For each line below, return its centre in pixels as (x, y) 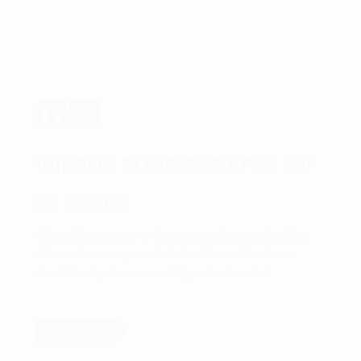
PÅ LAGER (75, 330)
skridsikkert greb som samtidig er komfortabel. (154, 273)
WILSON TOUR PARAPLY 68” (176, 166)
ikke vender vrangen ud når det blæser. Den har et (164, 254)
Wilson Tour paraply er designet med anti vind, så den (173, 236)
